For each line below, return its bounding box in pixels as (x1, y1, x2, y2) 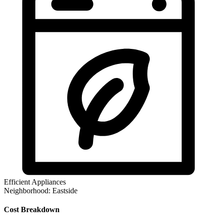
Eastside (52, 186, 77, 195)
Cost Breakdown (4, 205, 60, 214)
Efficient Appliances (4, 177, 66, 186)
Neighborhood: (4, 186, 50, 195)
